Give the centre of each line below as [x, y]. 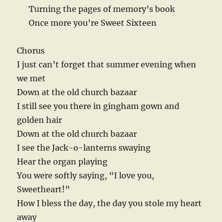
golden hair [40, 120]
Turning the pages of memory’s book [102, 9]
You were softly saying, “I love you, [86, 176]
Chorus [31, 51]
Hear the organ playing [62, 162]
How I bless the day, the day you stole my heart [110, 203]
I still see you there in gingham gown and [98, 106]
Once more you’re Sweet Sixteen [93, 23]
